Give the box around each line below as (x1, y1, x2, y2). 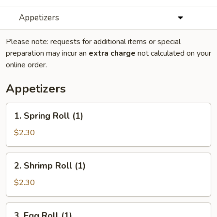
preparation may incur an (6, 48, 89, 59)
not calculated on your (136, 48, 211, 59)
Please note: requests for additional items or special (6, 36, 181, 47)
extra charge (89, 48, 136, 59)
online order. (6, 60, 47, 70)
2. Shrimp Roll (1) (14, 160, 86, 171)
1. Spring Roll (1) (14, 110, 83, 122)
